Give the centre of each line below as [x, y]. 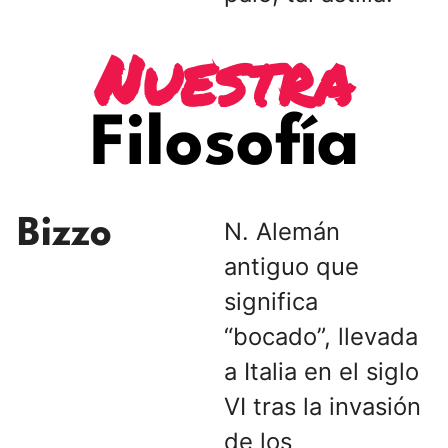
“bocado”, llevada [321, 337]
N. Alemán [282, 232]
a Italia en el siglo [321, 372]
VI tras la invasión [322, 407]
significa [271, 302]
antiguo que [291, 267]
